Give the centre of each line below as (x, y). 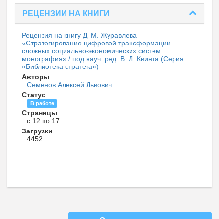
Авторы (36, 77)
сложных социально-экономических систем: (92, 51)
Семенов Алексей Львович (69, 85)
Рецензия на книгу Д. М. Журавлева (79, 35)
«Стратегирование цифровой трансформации (96, 43)
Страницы (40, 113)
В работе (42, 103)
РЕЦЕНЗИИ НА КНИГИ (66, 14)
